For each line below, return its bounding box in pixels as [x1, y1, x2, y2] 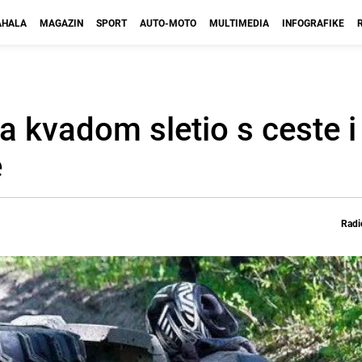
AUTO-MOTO [140, 16, 196, 29]
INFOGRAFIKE [282, 16, 344, 29]
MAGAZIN [40, 16, 83, 29]
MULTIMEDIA [209, 16, 269, 29]
